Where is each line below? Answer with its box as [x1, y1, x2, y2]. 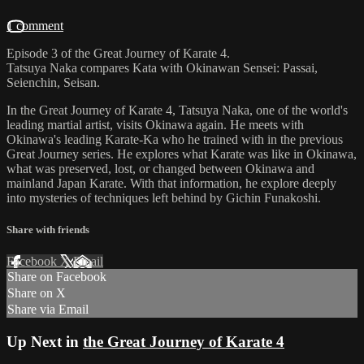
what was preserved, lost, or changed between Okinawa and [6, 161, 314, 175]
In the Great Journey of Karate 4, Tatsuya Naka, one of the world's [6, 102, 348, 117]
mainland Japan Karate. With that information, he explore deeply [6, 175, 336, 190]
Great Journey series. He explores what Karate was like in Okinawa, [6, 146, 357, 161]
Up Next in [6, 333, 83, 350]
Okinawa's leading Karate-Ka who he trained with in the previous [6, 132, 343, 146]
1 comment [6, 18, 63, 32]
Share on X [7, 286, 66, 301]
